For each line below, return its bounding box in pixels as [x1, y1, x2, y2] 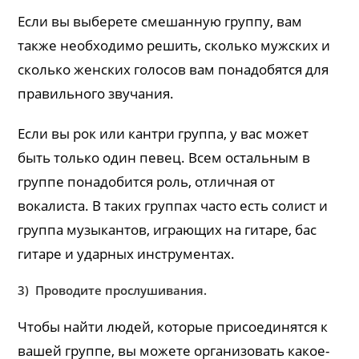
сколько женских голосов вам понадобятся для [18, 59, 329, 79]
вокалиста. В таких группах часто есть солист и [18, 196, 329, 215]
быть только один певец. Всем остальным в [18, 147, 311, 167]
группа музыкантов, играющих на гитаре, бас [18, 220, 317, 239]
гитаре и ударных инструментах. [18, 244, 236, 263]
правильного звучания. [18, 83, 175, 103]
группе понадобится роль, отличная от [18, 171, 276, 191]
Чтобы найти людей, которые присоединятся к [18, 317, 329, 336]
